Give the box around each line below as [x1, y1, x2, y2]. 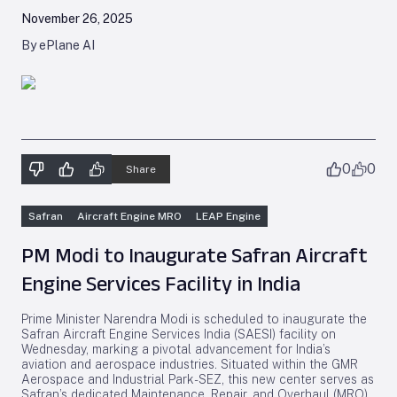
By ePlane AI [21, 38, 95, 52]
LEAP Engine [196, 210, 261, 222]
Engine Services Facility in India [21, 271, 300, 295]
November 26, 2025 [21, 12, 133, 26]
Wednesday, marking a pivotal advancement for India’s [21, 342, 331, 356]
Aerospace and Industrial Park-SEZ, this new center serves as [21, 372, 374, 386]
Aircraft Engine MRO [77, 210, 182, 222]
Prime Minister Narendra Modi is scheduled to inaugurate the [21, 312, 367, 326]
